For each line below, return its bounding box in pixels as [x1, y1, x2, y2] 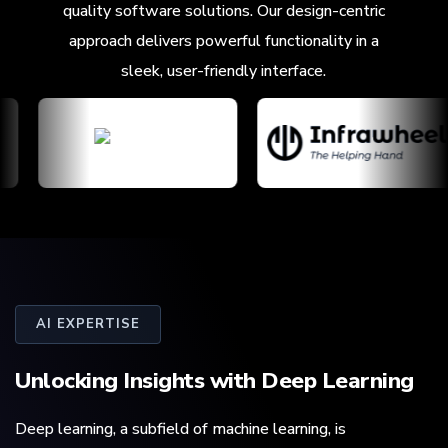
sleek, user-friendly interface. [121, 59, 327, 82]
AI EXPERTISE [36, 315, 140, 334]
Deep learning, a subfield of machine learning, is [15, 418, 346, 441]
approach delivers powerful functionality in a [68, 29, 379, 52]
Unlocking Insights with [15, 365, 261, 397]
